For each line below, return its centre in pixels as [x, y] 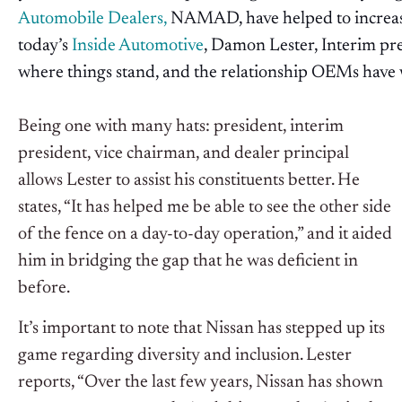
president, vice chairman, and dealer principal [184, 154]
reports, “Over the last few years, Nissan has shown [201, 383]
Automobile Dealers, [92, 19]
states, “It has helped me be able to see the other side [205, 208]
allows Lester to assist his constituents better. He [189, 181]
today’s [45, 46]
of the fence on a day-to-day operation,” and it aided [205, 235]
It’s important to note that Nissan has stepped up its [201, 329]
